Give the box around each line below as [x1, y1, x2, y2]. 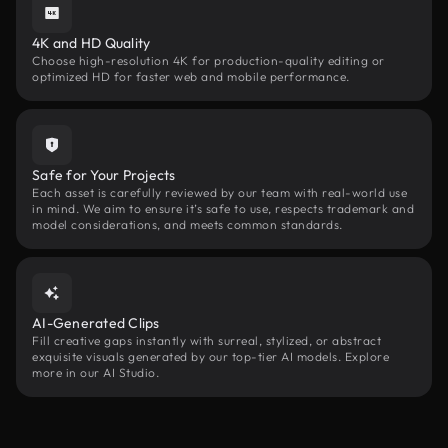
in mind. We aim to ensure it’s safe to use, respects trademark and [32, 201, 414, 216]
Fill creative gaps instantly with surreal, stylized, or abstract [32, 333, 381, 348]
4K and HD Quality [32, 34, 151, 52]
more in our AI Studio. [32, 365, 159, 380]
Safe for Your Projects [32, 166, 176, 184]
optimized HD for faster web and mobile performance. [32, 69, 350, 84]
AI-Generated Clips [32, 314, 160, 332]
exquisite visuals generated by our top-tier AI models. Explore [32, 349, 389, 364]
